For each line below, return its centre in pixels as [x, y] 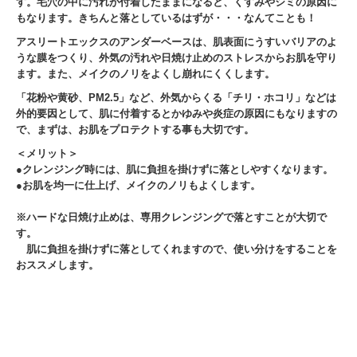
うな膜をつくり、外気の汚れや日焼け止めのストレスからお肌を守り [177, 58]
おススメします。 [57, 265]
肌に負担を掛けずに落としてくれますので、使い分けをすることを [177, 249]
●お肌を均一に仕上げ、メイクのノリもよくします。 [138, 186]
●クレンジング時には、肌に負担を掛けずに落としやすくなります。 [175, 170]
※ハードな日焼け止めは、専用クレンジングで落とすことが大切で [171, 218]
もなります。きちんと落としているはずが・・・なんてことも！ [166, 18]
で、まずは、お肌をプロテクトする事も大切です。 [135, 130]
